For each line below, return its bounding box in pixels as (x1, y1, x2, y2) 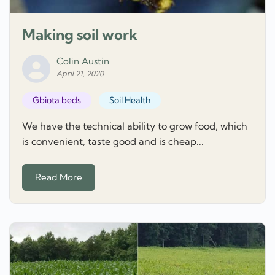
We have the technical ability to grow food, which (22, 120, 247, 133)
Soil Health (109, 95, 150, 106)
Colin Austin (56, 55, 109, 68)
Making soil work (22, 25, 137, 44)
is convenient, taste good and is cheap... (22, 135, 204, 148)
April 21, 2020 (56, 69, 104, 79)
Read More (35, 171, 82, 183)
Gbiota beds (33, 95, 81, 106)
